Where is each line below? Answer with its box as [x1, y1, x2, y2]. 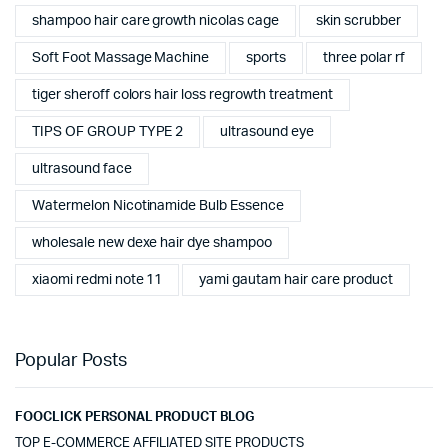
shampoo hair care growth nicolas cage [32, 13, 279, 28]
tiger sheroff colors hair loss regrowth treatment [32, 87, 333, 102]
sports [246, 50, 287, 65]
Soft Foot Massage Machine [32, 50, 210, 65]
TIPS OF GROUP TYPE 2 [32, 124, 184, 139]
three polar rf [323, 50, 405, 65]
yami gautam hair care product [199, 272, 393, 287]
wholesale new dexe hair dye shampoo [32, 235, 272, 250]
